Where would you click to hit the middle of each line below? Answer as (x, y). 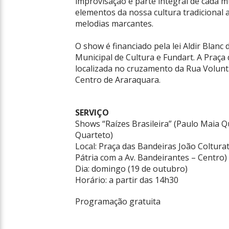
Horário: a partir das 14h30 (127, 180)
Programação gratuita (118, 201)
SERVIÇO (92, 112)
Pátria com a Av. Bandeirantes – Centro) (151, 157)
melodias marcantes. (114, 24)
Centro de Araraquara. (118, 80)
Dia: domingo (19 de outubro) (131, 169)
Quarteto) (94, 135)
